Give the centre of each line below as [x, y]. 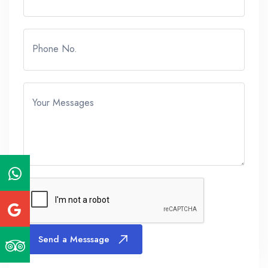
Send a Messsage [74, 239]
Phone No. [55, 49]
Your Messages [63, 103]
